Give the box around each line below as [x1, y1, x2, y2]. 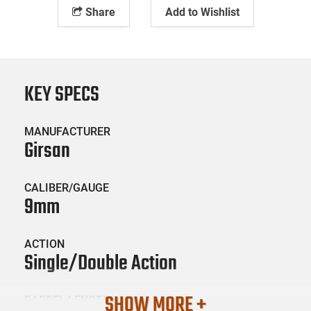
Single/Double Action [24, 247, 177, 280]
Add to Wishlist [165, 5, 239, 19]
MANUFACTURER [24, 124, 110, 138]
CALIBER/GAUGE [24, 180, 109, 194]
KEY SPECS [24, 78, 99, 111]
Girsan [24, 135, 70, 167]
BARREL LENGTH [24, 293, 110, 307]
